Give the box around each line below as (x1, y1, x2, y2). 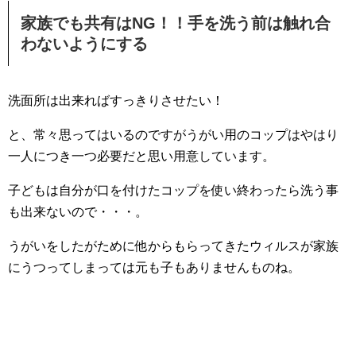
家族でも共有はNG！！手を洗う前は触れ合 (21, 14, 331, 32)
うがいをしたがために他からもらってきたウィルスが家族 (8, 238, 339, 253)
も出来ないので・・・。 (8, 204, 148, 219)
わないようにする (21, 34, 148, 52)
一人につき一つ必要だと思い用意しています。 (8, 149, 275, 163)
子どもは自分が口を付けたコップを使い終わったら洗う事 (8, 183, 339, 197)
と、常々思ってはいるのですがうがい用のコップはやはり (8, 127, 339, 141)
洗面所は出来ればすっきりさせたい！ (8, 93, 224, 107)
